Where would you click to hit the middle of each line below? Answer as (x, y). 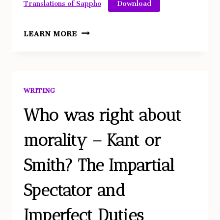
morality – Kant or (92, 140)
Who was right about (102, 115)
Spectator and (74, 190)
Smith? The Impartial (99, 165)
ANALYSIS (96, 29)
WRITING (40, 89)
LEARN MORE (50, 32)
